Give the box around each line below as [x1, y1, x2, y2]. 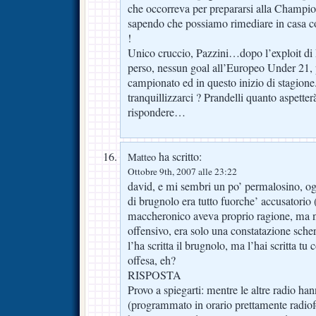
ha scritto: [156, 149, 202, 165]
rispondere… [128, 104, 186, 121]
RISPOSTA [128, 267, 181, 284]
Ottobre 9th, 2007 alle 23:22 [128, 165, 237, 178]
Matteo [128, 150, 156, 164]
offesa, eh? [128, 253, 176, 269]
